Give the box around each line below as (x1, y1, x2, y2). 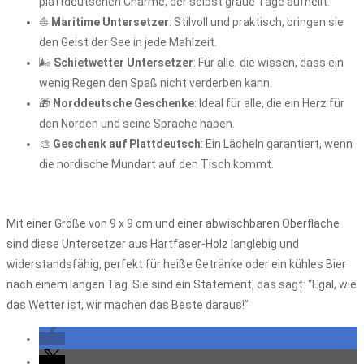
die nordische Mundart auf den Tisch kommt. (39, 158, 274, 171)
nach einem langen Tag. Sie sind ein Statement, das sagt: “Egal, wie (6, 278, 357, 291)
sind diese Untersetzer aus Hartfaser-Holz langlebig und (6, 237, 299, 250)
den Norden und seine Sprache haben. (39, 117, 235, 130)
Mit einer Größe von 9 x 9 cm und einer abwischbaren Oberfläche (6, 217, 340, 230)
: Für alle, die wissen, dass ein (193, 56, 344, 69)
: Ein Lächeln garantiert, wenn (201, 137, 353, 150)
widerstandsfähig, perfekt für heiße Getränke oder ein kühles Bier (6, 258, 346, 271)
